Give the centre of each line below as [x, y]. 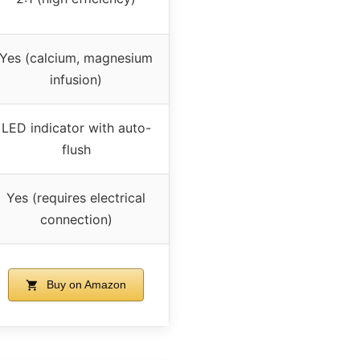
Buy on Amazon [84, 284]
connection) [76, 219]
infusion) [76, 79]
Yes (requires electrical [76, 197]
